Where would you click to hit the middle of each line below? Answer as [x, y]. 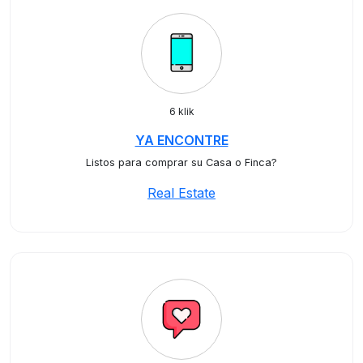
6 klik [181, 111]
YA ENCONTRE [181, 140]
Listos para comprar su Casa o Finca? [181, 162]
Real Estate [181, 193]
